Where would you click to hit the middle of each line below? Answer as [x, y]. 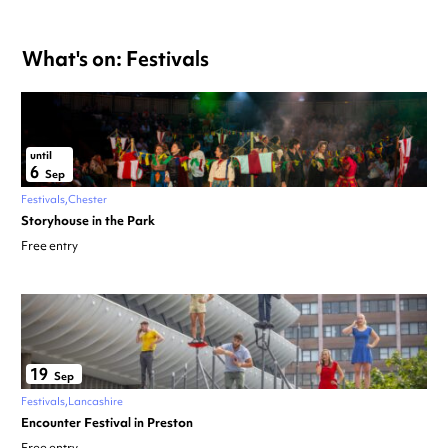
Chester [87, 199]
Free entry [49, 246]
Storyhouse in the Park [88, 221]
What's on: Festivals [115, 59]
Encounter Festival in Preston [107, 423]
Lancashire [95, 401]
